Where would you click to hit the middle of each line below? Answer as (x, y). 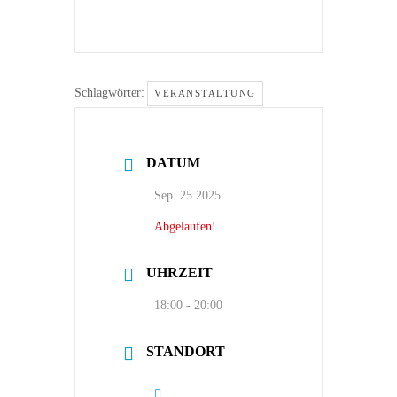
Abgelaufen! (185, 226)
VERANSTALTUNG (205, 93)
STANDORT (186, 351)
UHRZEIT (179, 272)
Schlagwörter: (109, 93)
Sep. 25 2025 (187, 195)
